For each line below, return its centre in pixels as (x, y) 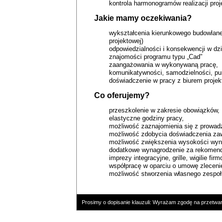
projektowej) (127, 41)
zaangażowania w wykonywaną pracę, (164, 65)
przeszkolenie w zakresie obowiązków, (165, 110)
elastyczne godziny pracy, (147, 118)
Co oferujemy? (122, 95)
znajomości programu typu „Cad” (157, 57)
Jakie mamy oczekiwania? (143, 18)
